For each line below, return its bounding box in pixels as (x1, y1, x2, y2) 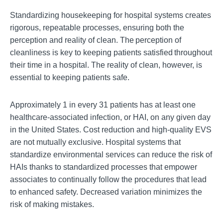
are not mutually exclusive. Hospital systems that (10, 137, 181, 146)
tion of (160, 35, 181, 44)
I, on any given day (144, 112, 211, 121)
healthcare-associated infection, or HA (10, 112, 144, 121)
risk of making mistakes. (10, 200, 94, 209)
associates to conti (10, 175, 75, 184)
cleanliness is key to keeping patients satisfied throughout (10, 48, 212, 57)
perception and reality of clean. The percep (10, 35, 160, 44)
